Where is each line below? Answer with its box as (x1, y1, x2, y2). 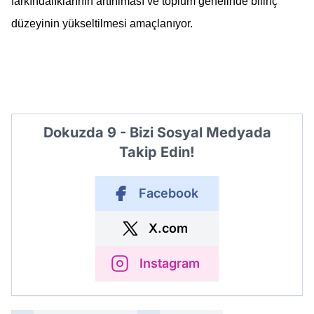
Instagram (139, 255, 200, 271)
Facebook (138, 185, 198, 200)
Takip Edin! (119, 143, 195, 161)
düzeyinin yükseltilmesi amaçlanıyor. (11, 17, 193, 29)
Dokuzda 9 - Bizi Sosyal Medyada (43, 123, 271, 141)
